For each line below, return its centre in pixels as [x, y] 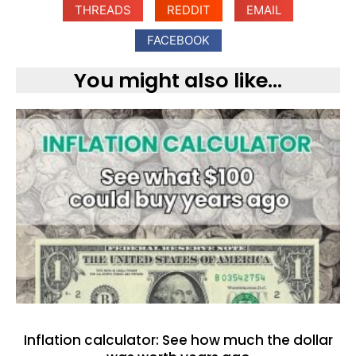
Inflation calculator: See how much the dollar [178, 340]
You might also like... [178, 81]
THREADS [103, 10]
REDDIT [189, 10]
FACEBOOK [178, 41]
